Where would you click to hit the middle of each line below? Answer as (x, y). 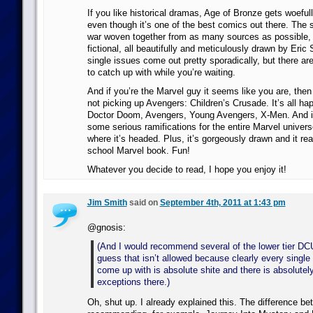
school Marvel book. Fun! (138, 151)
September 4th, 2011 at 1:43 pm (223, 203)
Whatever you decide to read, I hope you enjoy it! (187, 169)
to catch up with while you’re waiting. (161, 72)
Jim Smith (107, 203)
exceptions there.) (133, 282)
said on (143, 203)
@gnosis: (106, 227)
